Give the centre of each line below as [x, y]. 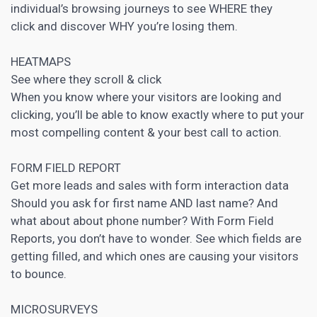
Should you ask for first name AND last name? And [144, 203]
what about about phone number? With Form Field [142, 220]
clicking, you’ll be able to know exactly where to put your [157, 114]
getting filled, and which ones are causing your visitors [155, 256]
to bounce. [39, 273]
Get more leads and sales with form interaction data [150, 185]
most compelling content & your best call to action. [146, 132]
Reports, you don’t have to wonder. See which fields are [156, 238]
